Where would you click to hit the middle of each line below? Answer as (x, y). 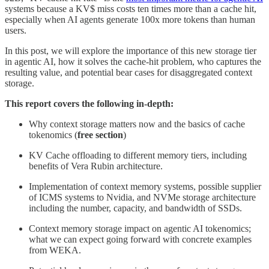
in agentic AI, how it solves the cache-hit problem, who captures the (133, 61)
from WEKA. (55, 250)
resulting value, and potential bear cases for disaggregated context (128, 72)
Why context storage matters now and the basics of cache (137, 124)
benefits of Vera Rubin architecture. (96, 166)
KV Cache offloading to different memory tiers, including (138, 155)
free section (100, 134)
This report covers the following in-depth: (89, 103)
